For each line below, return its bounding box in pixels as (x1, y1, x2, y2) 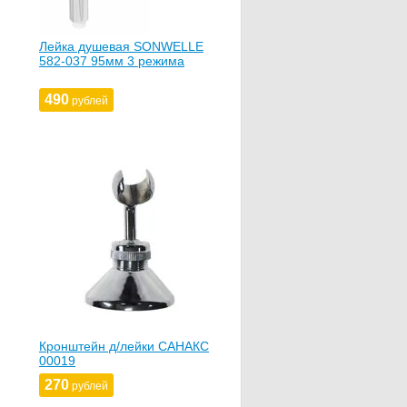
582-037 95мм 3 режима (39, 53, 184, 68)
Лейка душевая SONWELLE (39, 38, 203, 54)
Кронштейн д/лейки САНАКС (39, 338, 209, 353)
